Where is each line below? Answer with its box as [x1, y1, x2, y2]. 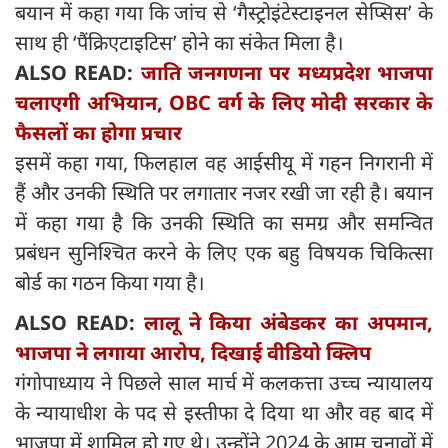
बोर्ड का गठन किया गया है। [15, 269, 205, 297]
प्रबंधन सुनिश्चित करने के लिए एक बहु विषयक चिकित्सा [15, 239, 433, 267]
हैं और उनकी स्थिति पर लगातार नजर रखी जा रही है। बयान [15, 179, 433, 207]
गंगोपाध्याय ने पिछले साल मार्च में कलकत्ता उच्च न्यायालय [15, 369, 433, 397]
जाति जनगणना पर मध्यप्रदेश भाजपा [140, 59, 434, 87]
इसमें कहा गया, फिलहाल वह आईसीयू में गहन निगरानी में [15, 149, 433, 177]
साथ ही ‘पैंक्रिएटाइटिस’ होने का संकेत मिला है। [15, 29, 344, 57]
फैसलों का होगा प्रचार [15, 119, 182, 147]
